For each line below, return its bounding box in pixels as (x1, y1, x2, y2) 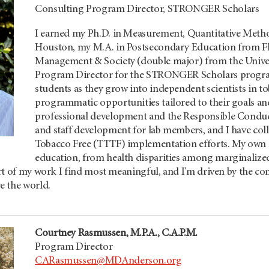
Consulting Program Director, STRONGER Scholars (35, 4, 259, 15)
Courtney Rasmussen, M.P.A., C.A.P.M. (35, 228, 198, 239)
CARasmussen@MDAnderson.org (35, 256, 182, 267)
